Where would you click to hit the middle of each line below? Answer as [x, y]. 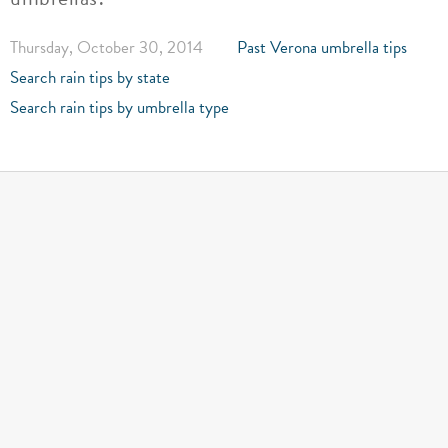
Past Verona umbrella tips [322, 47]
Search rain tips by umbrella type [119, 107]
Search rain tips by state [90, 77]
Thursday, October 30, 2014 [106, 47]
